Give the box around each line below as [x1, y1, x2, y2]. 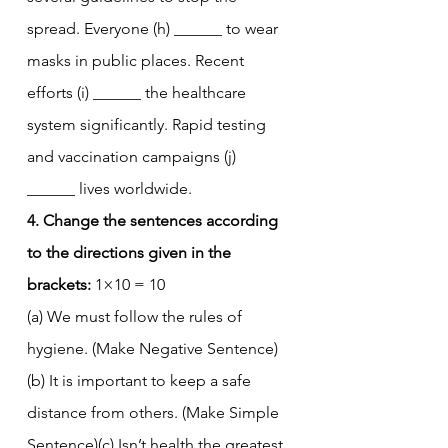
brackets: [27, 274, 91, 294]
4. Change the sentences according [27, 210, 282, 230]
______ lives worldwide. [27, 178, 192, 198]
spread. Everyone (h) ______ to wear [27, 18, 282, 38]
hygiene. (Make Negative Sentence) [27, 338, 278, 358]
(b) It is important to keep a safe [27, 370, 255, 390]
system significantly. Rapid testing [27, 114, 270, 134]
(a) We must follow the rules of [27, 306, 246, 326]
